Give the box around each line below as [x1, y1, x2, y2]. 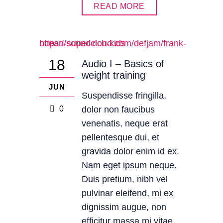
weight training [82, 70, 145, 81]
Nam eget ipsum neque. [82, 160, 177, 170]
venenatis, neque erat [82, 118, 168, 128]
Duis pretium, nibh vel [82, 174, 168, 184]
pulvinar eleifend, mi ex [82, 188, 173, 198]
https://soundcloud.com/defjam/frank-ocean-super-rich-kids [39, 38, 125, 48]
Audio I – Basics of [82, 58, 164, 69]
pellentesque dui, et [82, 132, 159, 142]
